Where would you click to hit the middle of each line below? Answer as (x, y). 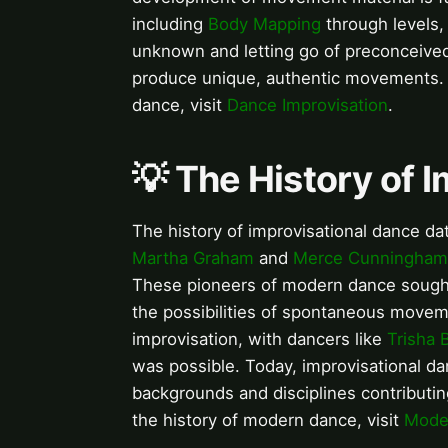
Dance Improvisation (307, 105)
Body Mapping (264, 24)
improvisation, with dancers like (259, 339)
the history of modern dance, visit (268, 420)
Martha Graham (193, 258)
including (170, 24)
